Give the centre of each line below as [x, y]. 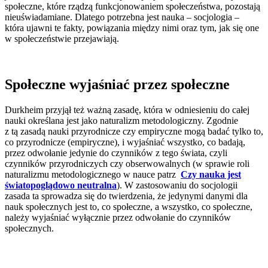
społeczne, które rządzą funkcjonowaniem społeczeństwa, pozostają [133, 7]
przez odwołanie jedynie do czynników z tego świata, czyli [116, 153]
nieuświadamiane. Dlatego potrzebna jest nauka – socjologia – [122, 17]
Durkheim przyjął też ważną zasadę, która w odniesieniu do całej [127, 110]
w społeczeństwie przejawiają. [62, 39]
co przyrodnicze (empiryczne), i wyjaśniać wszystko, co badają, [125, 142]
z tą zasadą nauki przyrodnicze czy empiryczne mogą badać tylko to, [134, 132]
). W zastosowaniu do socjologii [177, 185]
